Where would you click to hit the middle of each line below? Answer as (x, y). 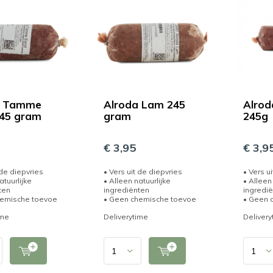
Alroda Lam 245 (145, 105)
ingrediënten (127, 190)
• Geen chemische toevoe (150, 199)
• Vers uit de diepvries (143, 172)
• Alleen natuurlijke (137, 181)
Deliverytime (126, 217)
